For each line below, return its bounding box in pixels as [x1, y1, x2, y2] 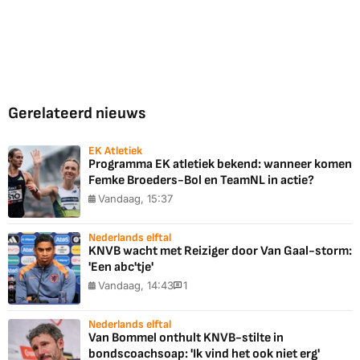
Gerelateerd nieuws [8, 104, 145, 123]
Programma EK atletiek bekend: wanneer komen [88, 157, 352, 172]
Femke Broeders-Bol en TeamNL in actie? [88, 173, 314, 188]
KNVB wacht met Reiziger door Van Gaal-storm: [88, 243, 352, 259]
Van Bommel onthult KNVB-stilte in [88, 330, 284, 346]
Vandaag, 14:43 [98, 279, 174, 292]
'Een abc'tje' [88, 260, 153, 275]
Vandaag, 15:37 [98, 192, 173, 205]
